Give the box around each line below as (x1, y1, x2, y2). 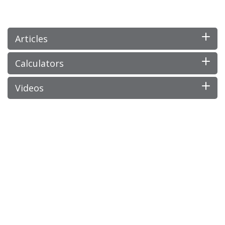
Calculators (15, 57, 64, 70)
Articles (15, 33, 48, 45)
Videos (15, 82, 44, 94)
